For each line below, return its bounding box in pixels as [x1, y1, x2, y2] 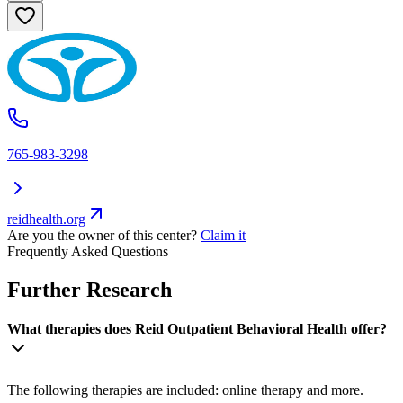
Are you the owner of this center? [7, 228, 197, 244]
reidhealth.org [7, 211, 85, 228]
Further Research [7, 278, 172, 302]
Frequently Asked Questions [7, 244, 168, 260]
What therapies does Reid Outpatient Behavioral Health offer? [7, 321, 387, 337]
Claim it [201, 228, 246, 244]
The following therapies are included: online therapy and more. [7, 381, 363, 398]
